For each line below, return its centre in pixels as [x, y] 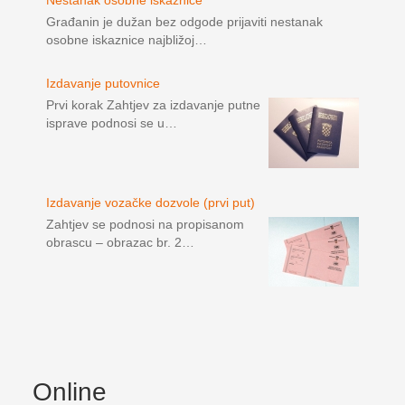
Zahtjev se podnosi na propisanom [145, 225]
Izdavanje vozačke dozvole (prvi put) [150, 203]
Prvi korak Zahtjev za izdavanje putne [153, 105]
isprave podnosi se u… [111, 123]
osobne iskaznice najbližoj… [126, 40]
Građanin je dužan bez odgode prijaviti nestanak [184, 22]
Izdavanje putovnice [103, 84]
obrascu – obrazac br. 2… [120, 243]
